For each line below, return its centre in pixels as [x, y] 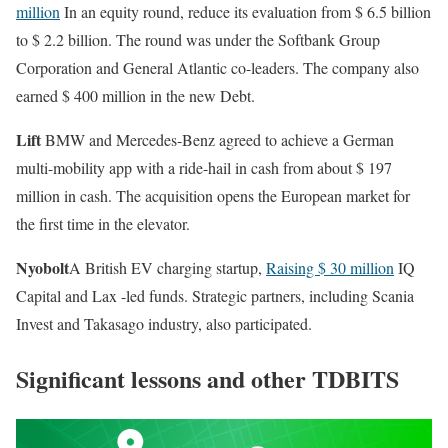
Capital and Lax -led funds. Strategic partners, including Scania [215, 295]
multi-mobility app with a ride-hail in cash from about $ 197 [204, 167]
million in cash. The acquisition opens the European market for [213, 195]
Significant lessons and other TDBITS [207, 378]
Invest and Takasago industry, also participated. [164, 323]
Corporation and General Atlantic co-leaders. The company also [217, 67]
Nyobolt [42, 267]
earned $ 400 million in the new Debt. [135, 95]
